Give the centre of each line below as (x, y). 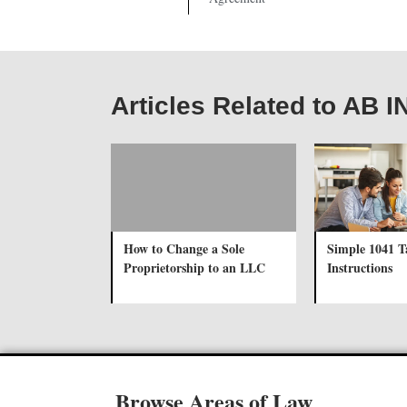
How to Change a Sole (184, 248)
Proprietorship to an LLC (194, 267)
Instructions (360, 267)
